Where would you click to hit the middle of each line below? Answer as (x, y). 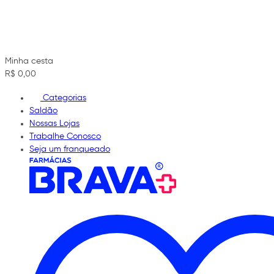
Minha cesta (29, 61)
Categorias (65, 98)
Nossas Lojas (54, 123)
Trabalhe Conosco (65, 136)
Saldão (43, 110)
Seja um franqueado (70, 149)
